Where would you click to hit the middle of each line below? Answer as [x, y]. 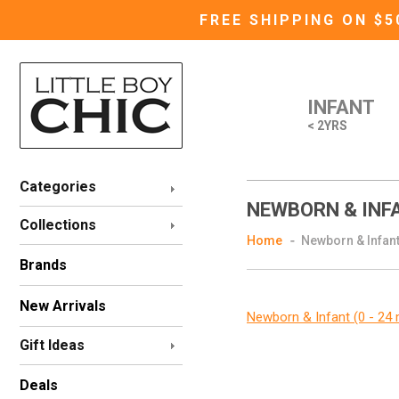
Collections [58, 225]
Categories [58, 187]
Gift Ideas [52, 345]
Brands [43, 265]
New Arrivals [63, 306]
